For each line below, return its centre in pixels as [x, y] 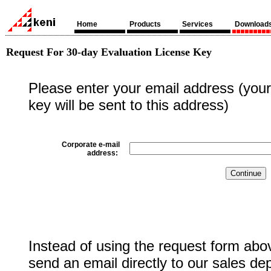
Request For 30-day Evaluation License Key [109, 52]
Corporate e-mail [91, 145]
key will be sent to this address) [129, 105]
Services [198, 24]
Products [145, 24]
